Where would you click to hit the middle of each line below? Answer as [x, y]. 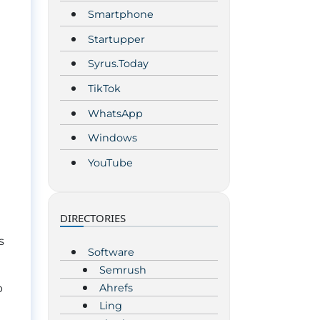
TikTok [104, 89]
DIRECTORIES [93, 217]
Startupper [116, 39]
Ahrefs [116, 287]
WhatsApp [115, 113]
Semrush [123, 270]
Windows [112, 138]
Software [111, 252]
